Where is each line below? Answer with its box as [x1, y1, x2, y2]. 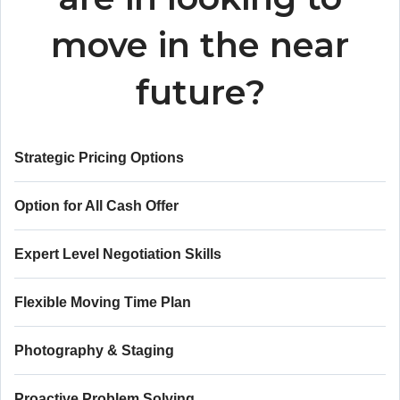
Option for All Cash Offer [14, 198, 179, 213]
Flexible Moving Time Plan [14, 295, 191, 310]
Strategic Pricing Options [14, 150, 184, 165]
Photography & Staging [14, 343, 174, 358]
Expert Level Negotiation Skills [14, 246, 221, 262]
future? [135, 71, 265, 113]
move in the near [51, 24, 349, 66]
